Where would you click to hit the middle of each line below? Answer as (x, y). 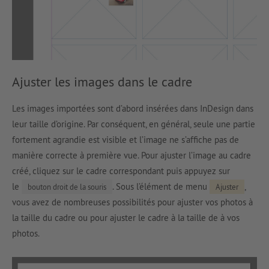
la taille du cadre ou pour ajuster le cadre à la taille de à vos (126, 218)
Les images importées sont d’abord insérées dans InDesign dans (133, 109)
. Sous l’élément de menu (161, 187)
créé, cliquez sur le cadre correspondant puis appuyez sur (121, 171)
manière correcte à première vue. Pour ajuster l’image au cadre (131, 156)
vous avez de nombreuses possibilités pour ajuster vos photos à (132, 202)
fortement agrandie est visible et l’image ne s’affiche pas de (125, 140)
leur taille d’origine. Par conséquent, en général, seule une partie (134, 124)
